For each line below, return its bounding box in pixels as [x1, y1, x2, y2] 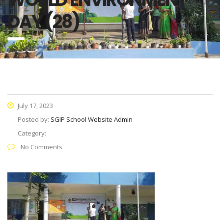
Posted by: [18, 115, 51, 124]
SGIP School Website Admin [51, 115, 133, 124]
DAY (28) [7, 9, 80, 34]
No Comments [19, 142, 62, 151]
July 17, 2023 [16, 101, 53, 110]
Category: [18, 129, 46, 137]
